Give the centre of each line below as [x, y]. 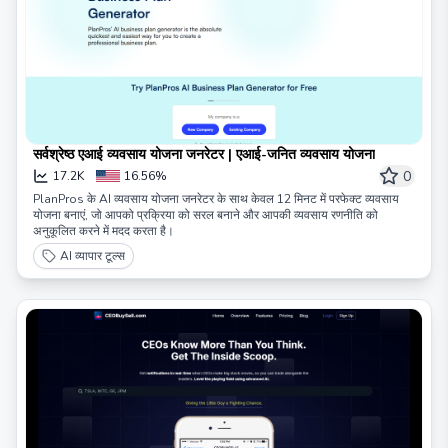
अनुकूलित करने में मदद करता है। [103, 231]
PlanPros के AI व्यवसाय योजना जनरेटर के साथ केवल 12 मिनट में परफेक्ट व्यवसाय [216, 199]
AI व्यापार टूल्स [92, 256]
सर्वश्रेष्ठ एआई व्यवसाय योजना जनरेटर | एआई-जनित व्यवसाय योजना [204, 155]
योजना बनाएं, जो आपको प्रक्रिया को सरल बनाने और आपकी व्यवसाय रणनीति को [205, 215]
